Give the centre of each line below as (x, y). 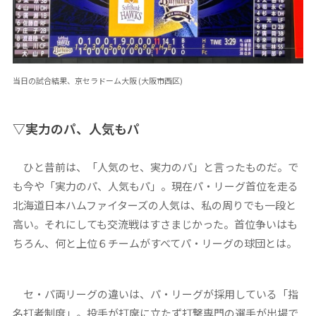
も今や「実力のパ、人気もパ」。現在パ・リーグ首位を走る (155, 186)
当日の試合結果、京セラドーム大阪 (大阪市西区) (97, 81)
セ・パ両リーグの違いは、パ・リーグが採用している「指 (155, 294)
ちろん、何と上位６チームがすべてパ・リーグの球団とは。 (154, 243)
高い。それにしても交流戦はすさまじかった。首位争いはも (155, 224)
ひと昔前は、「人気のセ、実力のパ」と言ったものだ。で (155, 167)
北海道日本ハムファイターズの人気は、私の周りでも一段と (154, 205)
